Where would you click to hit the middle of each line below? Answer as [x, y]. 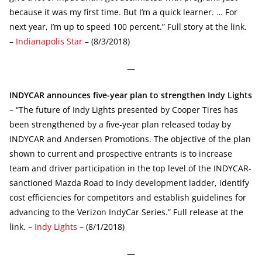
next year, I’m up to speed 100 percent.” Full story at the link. [128, 26]
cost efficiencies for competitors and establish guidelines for [128, 197]
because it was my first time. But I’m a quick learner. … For [123, 12]
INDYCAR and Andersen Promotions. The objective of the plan [130, 139]
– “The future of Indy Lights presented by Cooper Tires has [124, 109]
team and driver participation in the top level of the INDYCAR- [130, 168]
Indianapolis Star [49, 41]
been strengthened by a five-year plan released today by [120, 124]
